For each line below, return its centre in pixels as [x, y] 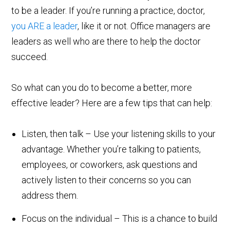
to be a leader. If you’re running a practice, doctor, [108, 11]
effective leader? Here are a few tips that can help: [112, 103]
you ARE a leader [45, 26]
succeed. [30, 57]
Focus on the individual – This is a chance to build [120, 219]
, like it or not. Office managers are [144, 26]
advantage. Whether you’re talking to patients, [111, 149]
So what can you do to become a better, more [102, 88]
